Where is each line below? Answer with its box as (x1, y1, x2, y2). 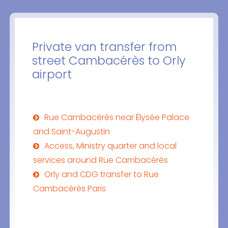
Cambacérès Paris (33, 183, 106, 195)
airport (32, 66, 72, 83)
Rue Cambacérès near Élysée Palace (44, 111, 189, 124)
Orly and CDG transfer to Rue (44, 168, 159, 181)
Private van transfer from (32, 39, 177, 55)
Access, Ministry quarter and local (44, 140, 177, 152)
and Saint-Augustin (33, 126, 110, 138)
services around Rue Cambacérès (33, 154, 168, 166)
